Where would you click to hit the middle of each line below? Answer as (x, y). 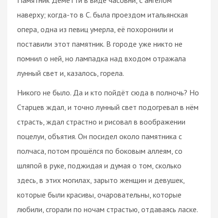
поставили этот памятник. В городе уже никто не (100, 44)
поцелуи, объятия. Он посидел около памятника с (100, 136)
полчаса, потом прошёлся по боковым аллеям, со (100, 151)
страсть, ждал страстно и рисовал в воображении (101, 121)
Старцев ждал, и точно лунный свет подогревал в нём (108, 107)
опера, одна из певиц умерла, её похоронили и (95, 29)
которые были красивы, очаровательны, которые (99, 194)
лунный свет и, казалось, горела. (71, 73)
